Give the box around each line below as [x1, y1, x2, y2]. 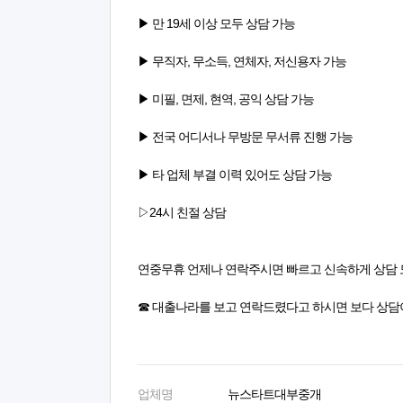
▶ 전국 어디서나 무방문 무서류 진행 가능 [138, 130, 353, 144]
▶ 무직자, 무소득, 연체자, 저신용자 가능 [138, 54, 346, 68]
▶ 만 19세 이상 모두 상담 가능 [138, 16, 295, 31]
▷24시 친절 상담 [138, 205, 226, 219]
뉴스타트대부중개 [228, 387, 321, 401]
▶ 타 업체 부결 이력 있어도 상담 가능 [138, 167, 332, 182]
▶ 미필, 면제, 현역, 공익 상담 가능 [138, 92, 314, 106]
